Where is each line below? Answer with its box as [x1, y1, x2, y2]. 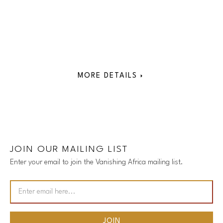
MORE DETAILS [78, 72, 138, 79]
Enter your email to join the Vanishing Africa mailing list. [9, 159, 183, 166]
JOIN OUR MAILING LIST [9, 145, 128, 154]
